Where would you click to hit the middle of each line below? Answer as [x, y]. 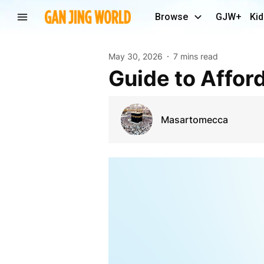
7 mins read [195, 56]
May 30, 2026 [135, 56]
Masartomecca [194, 119]
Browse [171, 17]
